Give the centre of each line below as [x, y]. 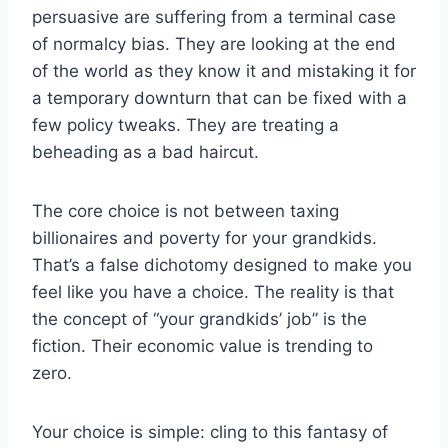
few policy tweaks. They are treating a [185, 124]
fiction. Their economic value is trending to [202, 345]
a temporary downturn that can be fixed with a [219, 97]
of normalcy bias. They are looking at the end [214, 43]
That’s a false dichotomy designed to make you [222, 264]
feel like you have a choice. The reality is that [213, 291]
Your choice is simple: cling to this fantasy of [210, 431]
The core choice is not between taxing [185, 210]
